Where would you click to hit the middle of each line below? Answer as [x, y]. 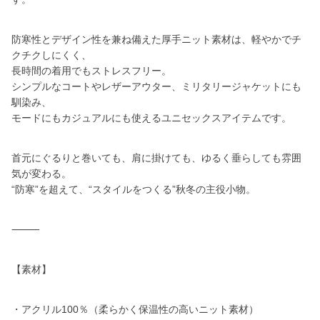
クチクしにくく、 [51, 55]
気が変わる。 [41, 174]
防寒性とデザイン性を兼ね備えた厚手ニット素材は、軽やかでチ [156, 39]
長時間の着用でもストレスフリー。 [91, 71]
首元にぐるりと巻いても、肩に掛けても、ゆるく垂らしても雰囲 [156, 158]
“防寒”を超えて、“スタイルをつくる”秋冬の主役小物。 [134, 189]
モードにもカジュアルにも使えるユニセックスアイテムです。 [151, 118]
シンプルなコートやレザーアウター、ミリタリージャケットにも [156, 86]
